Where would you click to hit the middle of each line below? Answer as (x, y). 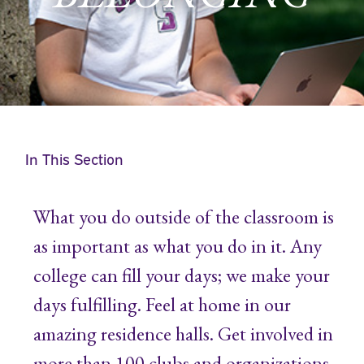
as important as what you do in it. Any (177, 245)
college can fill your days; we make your (181, 275)
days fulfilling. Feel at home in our (162, 304)
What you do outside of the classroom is (183, 216)
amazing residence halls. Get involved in (183, 333)
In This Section (74, 158)
